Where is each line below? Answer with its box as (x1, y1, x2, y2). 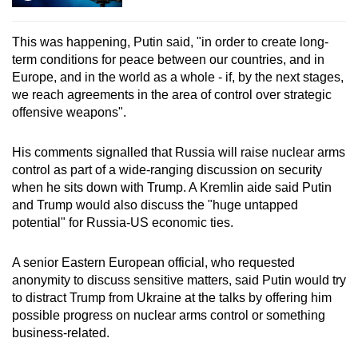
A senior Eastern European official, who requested (12, 256, 295, 270)
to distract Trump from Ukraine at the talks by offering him (12, 291, 332, 305)
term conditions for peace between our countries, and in (12, 53, 324, 67)
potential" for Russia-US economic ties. (12, 216, 233, 230)
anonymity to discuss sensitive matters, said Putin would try (12, 273, 346, 288)
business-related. (12, 326, 109, 340)
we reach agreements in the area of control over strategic (12, 88, 332, 102)
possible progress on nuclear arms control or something (12, 308, 325, 323)
